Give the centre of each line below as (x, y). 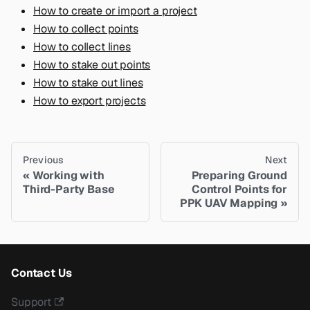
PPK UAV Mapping (229, 203)
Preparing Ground (239, 176)
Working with (68, 176)
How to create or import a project (115, 11)
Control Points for (239, 190)
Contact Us (42, 273)
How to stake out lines (88, 83)
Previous (44, 160)
